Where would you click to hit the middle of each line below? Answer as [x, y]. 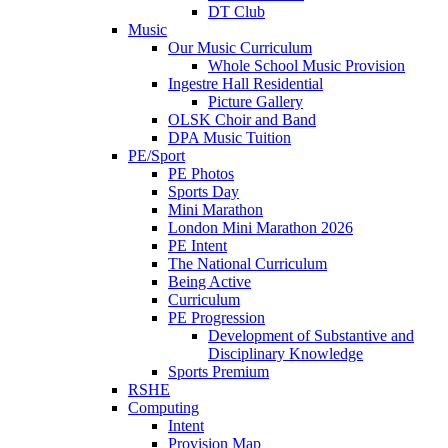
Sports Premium [218, 372]
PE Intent [197, 246]
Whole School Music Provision [306, 66]
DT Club [236, 12]
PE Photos [201, 174]
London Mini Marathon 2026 [260, 228]
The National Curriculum [247, 264]
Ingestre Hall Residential [245, 84]
